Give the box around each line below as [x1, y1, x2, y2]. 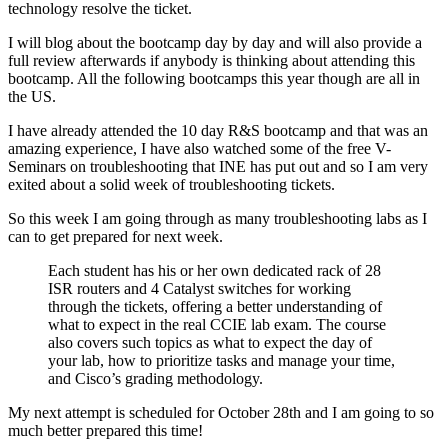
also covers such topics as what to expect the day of [48, 333, 372, 351]
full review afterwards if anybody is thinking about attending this [8, 51, 415, 69]
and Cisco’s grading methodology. [48, 369, 263, 387]
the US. [8, 87, 56, 105]
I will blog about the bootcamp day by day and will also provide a [8, 33, 422, 51]
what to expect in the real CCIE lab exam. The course [48, 315, 386, 333]
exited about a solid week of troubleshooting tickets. [8, 175, 335, 193]
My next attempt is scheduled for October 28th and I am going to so [8, 403, 434, 421]
